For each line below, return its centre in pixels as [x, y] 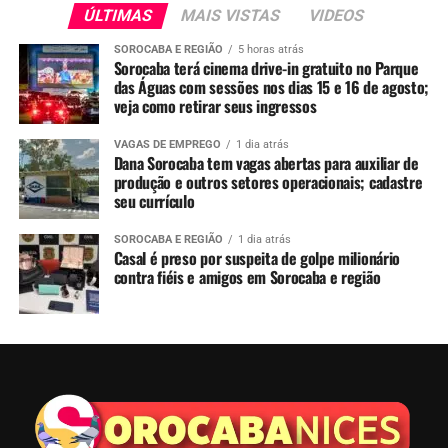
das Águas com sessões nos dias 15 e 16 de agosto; [271, 86]
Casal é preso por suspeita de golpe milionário [256, 257]
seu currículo [154, 200]
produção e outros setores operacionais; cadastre [268, 181]
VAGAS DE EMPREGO [167, 144]
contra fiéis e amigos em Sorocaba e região [247, 276]
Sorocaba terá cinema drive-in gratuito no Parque [266, 67]
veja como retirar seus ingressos [215, 105]
